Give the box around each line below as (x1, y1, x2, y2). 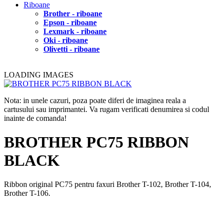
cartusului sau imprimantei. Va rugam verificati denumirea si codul (4, 105, 209, 113)
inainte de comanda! (4, 113, 67, 122)
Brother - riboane (43, 9, 102, 18)
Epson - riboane (43, 18, 97, 27)
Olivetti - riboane (43, 44, 100, 53)
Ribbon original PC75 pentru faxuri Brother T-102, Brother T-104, (4, 180, 211, 189)
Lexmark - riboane (43, 27, 107, 36)
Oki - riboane (43, 36, 88, 44)
